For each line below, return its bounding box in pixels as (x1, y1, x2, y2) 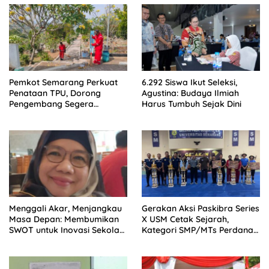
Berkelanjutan (9, 235, 65, 246)
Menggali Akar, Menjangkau (9, 202, 122, 214)
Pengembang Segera (9, 98, 94, 110)
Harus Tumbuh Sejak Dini (142, 98, 241, 110)
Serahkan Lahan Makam (9, 109, 108, 121)
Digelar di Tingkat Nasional (142, 235, 252, 246)
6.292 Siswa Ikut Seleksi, (142, 77, 237, 88)
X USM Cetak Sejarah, (142, 213, 229, 225)
